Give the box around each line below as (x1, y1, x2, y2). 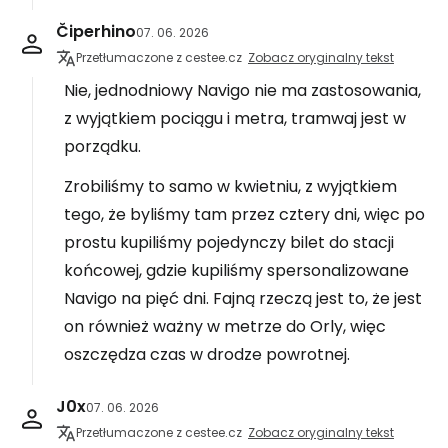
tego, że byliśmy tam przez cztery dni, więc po (64, 203, 425, 226)
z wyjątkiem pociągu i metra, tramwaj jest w (64, 107, 406, 130)
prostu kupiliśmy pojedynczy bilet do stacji (64, 231, 394, 254)
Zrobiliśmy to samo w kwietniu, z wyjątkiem (64, 175, 397, 198)
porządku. (64, 135, 141, 158)
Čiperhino (56, 20, 136, 43)
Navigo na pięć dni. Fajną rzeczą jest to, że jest (64, 287, 422, 310)
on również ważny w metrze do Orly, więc (64, 315, 386, 338)
